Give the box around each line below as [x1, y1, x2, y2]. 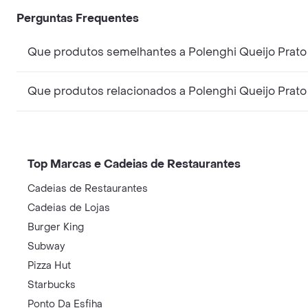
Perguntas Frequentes [16, 10, 139, 25]
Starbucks [27, 278, 76, 291]
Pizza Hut [27, 258, 71, 272]
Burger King [27, 220, 84, 234]
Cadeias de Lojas [27, 201, 110, 214]
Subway [27, 239, 65, 253]
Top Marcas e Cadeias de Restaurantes [27, 156, 241, 171]
